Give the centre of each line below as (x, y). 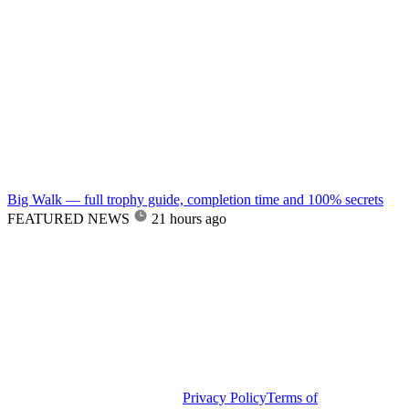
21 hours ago (189, 218)
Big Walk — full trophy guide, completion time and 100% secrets (195, 199)
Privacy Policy (225, 397)
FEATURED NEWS (68, 218)
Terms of (292, 397)
